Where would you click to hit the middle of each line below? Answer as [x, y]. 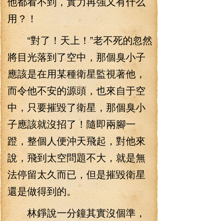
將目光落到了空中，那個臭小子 [76, 56]
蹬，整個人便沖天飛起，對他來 [76, 140]
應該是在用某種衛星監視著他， [76, 73]
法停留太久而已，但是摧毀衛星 [76, 174]
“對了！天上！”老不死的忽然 [80, 40]
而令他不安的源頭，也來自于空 [76, 90]
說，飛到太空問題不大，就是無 [76, 157]
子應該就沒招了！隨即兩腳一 [72, 124]
